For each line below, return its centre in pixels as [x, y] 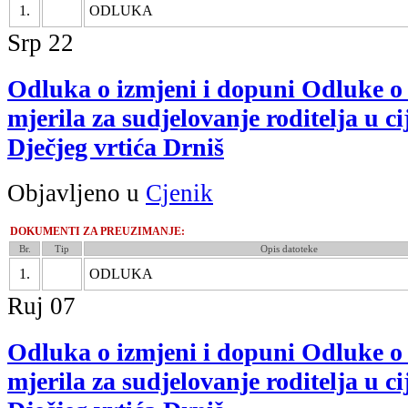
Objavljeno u [76, 193]
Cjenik [179, 193]
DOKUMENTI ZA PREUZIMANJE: [97, 231]
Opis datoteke [289, 248]
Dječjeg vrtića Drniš [116, 148]
